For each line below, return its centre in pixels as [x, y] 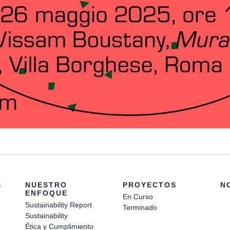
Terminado [140, 207]
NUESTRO [46, 185]
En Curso [138, 196]
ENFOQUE [46, 193]
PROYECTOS [150, 185]
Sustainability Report [59, 205]
